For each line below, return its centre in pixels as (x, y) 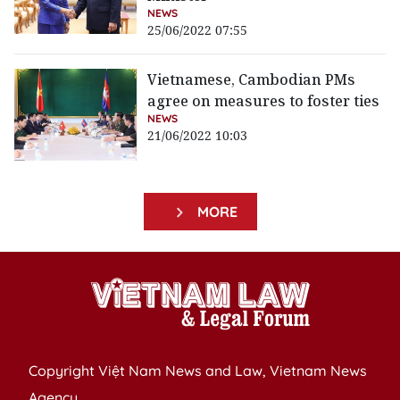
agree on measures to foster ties (264, 101)
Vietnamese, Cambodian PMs (252, 80)
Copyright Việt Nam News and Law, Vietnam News (198, 371)
